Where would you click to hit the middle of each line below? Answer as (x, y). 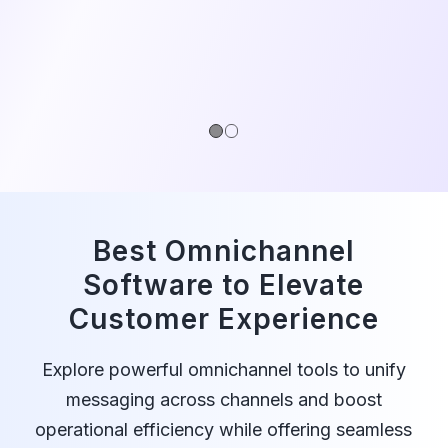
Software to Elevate (224, 284)
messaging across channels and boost (223, 399)
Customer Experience (223, 318)
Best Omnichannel (223, 250)
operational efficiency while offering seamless (224, 429)
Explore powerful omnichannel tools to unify (223, 369)
